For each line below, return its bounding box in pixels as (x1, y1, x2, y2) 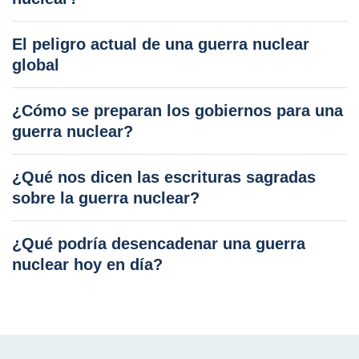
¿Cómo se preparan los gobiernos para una (12, 102, 343, 120)
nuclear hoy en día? (12, 256, 163, 274)
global (12, 56, 59, 75)
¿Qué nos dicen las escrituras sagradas (12, 168, 316, 187)
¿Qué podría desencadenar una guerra (12, 235, 305, 253)
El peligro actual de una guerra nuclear (12, 35, 309, 54)
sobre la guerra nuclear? (12, 189, 200, 208)
